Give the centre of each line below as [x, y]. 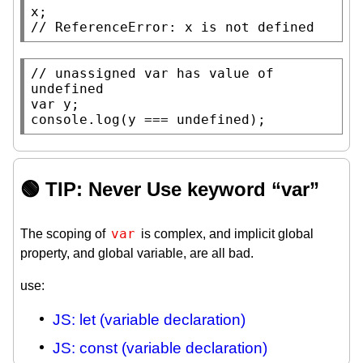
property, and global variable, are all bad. [137, 253]
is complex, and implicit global [226, 233]
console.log [75, 119]
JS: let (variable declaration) [149, 319]
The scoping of [64, 233]
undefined [213, 119]
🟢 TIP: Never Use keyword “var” [170, 189]
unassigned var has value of [164, 73]
